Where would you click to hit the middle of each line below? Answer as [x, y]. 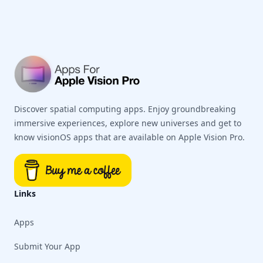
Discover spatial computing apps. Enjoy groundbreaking [125, 109]
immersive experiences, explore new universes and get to [128, 123]
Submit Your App [47, 247]
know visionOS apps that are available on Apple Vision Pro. [129, 137]
